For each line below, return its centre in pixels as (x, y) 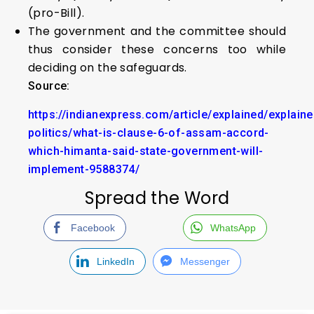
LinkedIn (115, 261)
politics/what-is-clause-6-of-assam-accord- (149, 133)
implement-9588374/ (84, 169)
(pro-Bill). (56, 13)
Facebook (93, 228)
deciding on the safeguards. (108, 68)
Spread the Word (157, 198)
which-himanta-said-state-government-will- (146, 151)
